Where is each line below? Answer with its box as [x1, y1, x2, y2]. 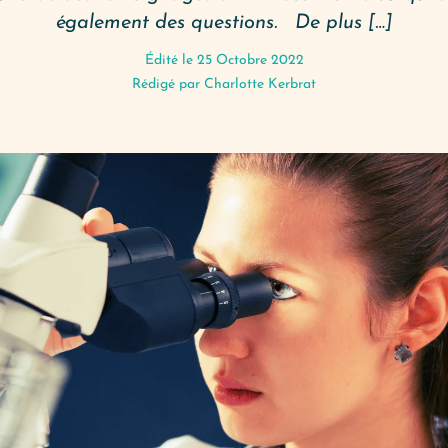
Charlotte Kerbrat [204, 77, 316, 92]
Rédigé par [132, 77, 204, 92]
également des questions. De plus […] [56, 13, 392, 33]
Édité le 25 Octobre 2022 [144, 53, 304, 68]
